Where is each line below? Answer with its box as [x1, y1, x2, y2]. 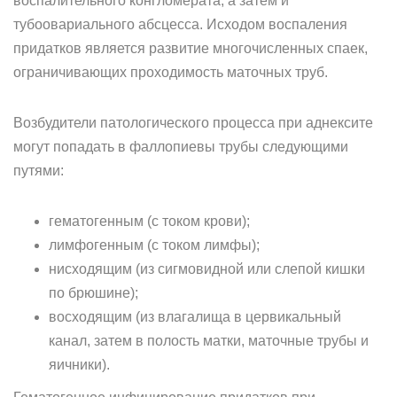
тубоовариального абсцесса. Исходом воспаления [13, 17, 347, 32]
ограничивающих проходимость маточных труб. [13, 65, 328, 80]
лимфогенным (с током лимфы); [49, 237, 260, 253]
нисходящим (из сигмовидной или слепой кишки [49, 261, 365, 276]
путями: [13, 163, 64, 178]
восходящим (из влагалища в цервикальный [49, 309, 341, 324]
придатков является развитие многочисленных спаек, [13, 41, 368, 56]
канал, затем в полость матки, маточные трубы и [49, 333, 369, 348]
